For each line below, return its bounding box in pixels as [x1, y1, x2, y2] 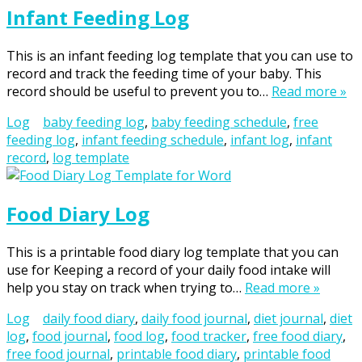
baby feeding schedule [151, 113, 287, 132]
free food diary [253, 327, 343, 346]
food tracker [171, 327, 246, 346]
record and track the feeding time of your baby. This [6, 65, 322, 83]
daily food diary [43, 309, 135, 328]
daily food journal [141, 309, 247, 328]
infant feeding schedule [82, 131, 224, 149]
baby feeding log [43, 113, 145, 132]
